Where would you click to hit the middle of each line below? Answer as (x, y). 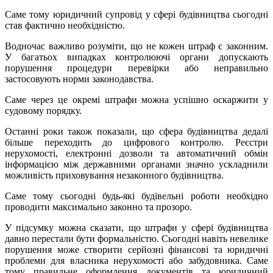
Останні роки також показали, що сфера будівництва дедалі (136, 132)
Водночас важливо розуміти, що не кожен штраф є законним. (136, 46)
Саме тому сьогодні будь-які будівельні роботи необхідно (136, 196)
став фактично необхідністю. (65, 26)
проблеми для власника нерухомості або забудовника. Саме (136, 261)
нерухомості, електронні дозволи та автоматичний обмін (136, 154)
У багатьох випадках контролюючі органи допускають (136, 57)
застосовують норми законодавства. (79, 79)
